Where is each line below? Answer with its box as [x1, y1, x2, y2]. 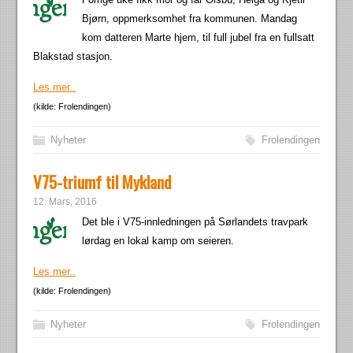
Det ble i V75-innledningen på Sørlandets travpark [82, 216, 309, 228]
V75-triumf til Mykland [33, 169, 172, 194]
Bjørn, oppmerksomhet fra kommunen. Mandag [82, 13, 298, 24]
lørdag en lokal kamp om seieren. [82, 235, 235, 247]
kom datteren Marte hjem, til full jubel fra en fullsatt [82, 32, 315, 43]
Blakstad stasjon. [33, 50, 113, 62]
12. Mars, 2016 [33, 196, 98, 207]
